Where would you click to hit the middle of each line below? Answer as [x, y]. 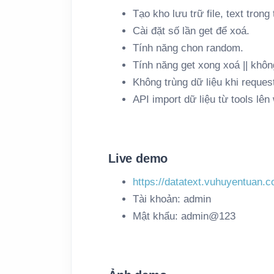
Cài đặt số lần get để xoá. [191, 31]
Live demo [138, 158]
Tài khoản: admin [172, 199]
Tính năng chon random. [188, 48]
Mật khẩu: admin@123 [184, 216]
